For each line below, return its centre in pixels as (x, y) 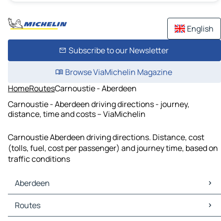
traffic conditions (39, 159)
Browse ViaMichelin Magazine (118, 72)
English (200, 29)
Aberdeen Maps (38, 200)
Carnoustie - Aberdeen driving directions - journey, (99, 104)
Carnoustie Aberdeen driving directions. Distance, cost (106, 137)
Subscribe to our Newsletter (118, 50)
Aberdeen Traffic (40, 211)
